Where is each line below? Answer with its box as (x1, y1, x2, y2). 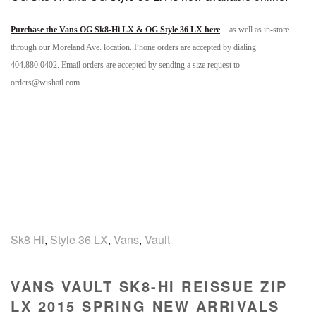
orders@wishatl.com (11, 78, 80, 87)
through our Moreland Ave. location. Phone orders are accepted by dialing (11, 42, 256, 52)
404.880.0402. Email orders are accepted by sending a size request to (11, 60, 240, 70)
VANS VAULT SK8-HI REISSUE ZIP (11, 276, 288, 296)
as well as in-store (227, 25, 289, 35)
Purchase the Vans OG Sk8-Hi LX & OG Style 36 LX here (11, 25, 220, 35)
